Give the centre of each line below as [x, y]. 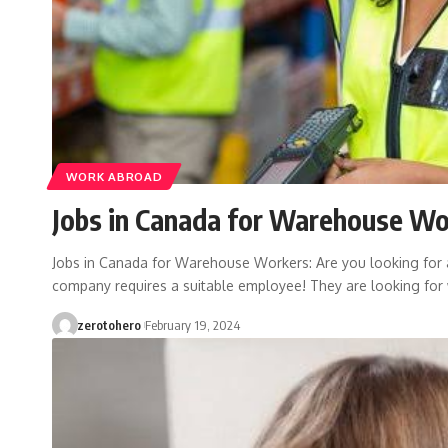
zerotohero [108, 325]
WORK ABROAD [114, 176]
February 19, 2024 [192, 325]
